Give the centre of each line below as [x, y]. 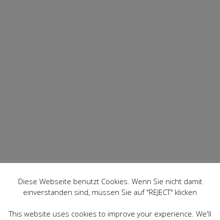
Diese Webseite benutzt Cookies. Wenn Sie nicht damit [110, 181]
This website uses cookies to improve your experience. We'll [110, 213]
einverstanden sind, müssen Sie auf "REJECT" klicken [110, 192]
